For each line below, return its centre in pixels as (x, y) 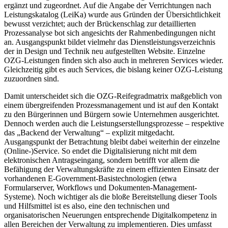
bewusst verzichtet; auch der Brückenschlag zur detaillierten (100, 24)
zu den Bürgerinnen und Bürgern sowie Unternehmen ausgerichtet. (112, 115)
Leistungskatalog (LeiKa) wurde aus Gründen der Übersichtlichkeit (112, 15)
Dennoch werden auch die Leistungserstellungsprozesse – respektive (114, 124)
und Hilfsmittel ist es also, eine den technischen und (87, 206)
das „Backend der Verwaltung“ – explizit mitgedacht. (89, 133)
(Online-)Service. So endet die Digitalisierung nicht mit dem (100, 151)
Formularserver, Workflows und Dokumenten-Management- (101, 188)
